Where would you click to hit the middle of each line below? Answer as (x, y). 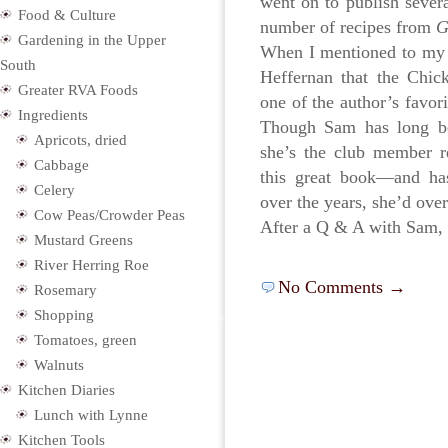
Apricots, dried (80, 140)
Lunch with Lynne (91, 415)
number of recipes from (348, 27)
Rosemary (65, 290)
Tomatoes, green (85, 340)
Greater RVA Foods (78, 90)
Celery (54, 190)
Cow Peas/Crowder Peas (109, 215)
